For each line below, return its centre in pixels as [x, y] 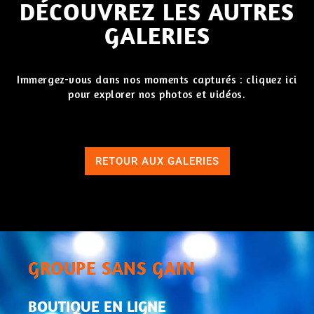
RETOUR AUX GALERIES [157, 161]
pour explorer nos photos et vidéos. [157, 94]
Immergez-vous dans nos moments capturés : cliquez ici [157, 79]
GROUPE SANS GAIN [112, 268]
